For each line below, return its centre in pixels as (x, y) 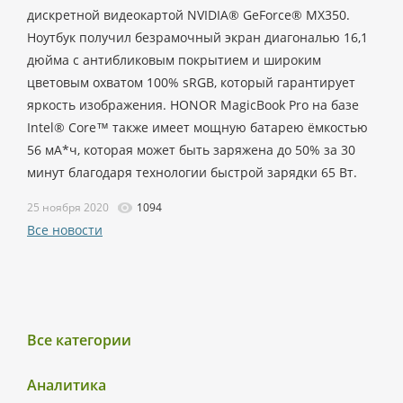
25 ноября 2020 (68, 207)
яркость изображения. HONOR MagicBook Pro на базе (193, 105)
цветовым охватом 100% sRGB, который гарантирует (191, 82)
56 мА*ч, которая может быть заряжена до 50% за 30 (191, 150)
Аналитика (67, 385)
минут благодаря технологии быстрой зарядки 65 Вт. (192, 172)
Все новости (65, 230)
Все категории (79, 340)
